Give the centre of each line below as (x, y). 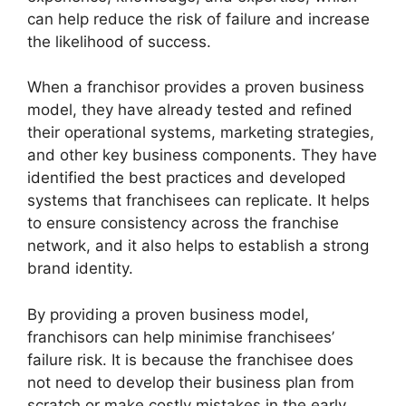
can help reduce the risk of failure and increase (198, 19)
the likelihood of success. (119, 41)
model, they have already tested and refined (190, 110)
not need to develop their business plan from (191, 382)
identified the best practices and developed (187, 178)
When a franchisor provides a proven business (196, 87)
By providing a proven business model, (168, 314)
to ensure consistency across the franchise (183, 223)
